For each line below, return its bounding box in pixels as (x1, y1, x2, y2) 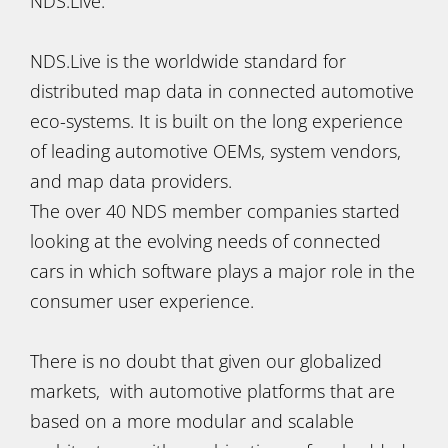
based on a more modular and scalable (30, 409, 354, 433)
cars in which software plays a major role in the (30, 259, 415, 283)
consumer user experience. (30, 289, 254, 313)
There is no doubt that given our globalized (30, 349, 382, 373)
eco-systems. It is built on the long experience (30, 109, 403, 133)
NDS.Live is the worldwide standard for (30, 49, 346, 73)
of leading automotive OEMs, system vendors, (30, 139, 401, 163)
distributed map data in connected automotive (30, 79, 414, 103)
